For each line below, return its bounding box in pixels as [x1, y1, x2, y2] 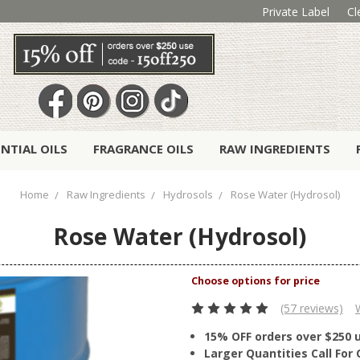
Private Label [261, 3, 329, 19]
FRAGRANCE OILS [93, 141, 194, 157]
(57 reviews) [280, 301, 343, 317]
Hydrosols [163, 187, 213, 202]
